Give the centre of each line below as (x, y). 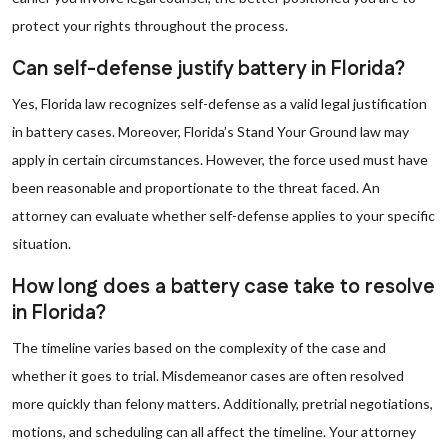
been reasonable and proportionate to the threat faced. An (196, 187)
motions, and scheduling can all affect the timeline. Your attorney (214, 431)
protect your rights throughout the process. (150, 25)
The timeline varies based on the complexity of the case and (199, 347)
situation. (41, 243)
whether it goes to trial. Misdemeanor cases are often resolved (208, 375)
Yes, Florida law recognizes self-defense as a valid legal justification (219, 103)
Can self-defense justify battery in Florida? (208, 69)
